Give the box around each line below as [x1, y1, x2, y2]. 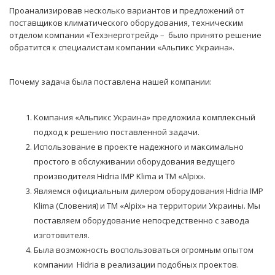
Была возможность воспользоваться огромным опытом [34, 244, 254, 255]
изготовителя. [34, 230, 90, 241]
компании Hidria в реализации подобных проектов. [34, 259, 239, 270]
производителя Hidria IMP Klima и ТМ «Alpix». [34, 171, 206, 182]
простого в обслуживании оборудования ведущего [34, 156, 235, 167]
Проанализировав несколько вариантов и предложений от [9, 5, 244, 16]
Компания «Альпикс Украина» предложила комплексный [34, 112, 255, 123]
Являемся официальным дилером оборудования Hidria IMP [34, 185, 263, 196]
